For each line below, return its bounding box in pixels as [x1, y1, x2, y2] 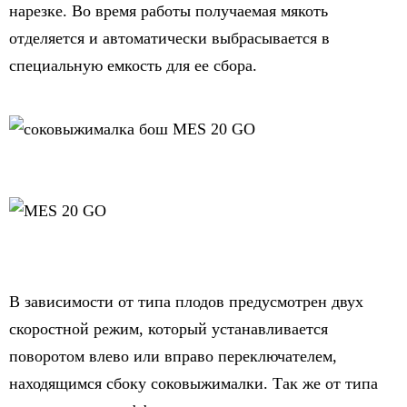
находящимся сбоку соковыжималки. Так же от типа [9, 374, 378, 392]
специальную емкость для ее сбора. [9, 56, 257, 74]
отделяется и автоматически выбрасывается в [9, 29, 330, 47]
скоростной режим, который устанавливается [9, 320, 328, 338]
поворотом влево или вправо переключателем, [9, 347, 337, 365]
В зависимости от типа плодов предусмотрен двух [9, 293, 363, 311]
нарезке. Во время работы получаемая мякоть [9, 2, 328, 20]
